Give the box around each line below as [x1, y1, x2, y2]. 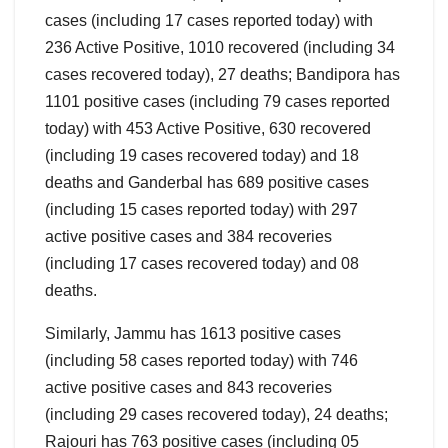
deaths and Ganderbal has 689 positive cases [45, 174, 369, 192]
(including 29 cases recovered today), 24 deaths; [45, 406, 388, 424]
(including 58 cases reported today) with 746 [45, 352, 358, 370]
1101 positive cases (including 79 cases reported [45, 93, 390, 111]
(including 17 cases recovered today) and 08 [45, 255, 359, 273]
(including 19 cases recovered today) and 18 [45, 147, 359, 165]
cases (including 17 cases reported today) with [45, 12, 373, 30]
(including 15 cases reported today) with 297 [45, 201, 358, 219]
